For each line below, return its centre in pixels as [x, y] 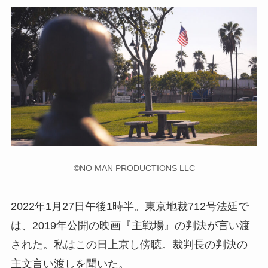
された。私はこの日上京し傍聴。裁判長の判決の [129, 245]
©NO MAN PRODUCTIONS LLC [134, 168]
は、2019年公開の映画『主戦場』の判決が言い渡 [130, 226]
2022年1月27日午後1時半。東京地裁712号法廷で [130, 207]
